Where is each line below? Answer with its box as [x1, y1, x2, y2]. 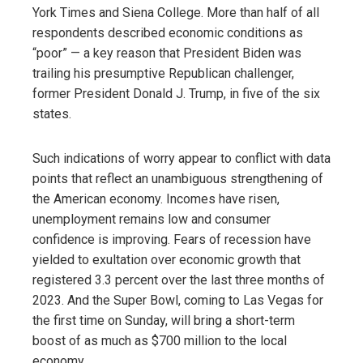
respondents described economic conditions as [32, 24, 303, 41]
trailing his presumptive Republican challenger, [32, 65, 294, 81]
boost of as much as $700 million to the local [32, 332, 287, 348]
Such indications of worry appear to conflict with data [32, 150, 331, 166]
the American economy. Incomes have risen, [32, 190, 280, 207]
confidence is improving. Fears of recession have [32, 231, 311, 247]
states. [32, 105, 71, 122]
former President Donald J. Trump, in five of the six [32, 85, 320, 101]
